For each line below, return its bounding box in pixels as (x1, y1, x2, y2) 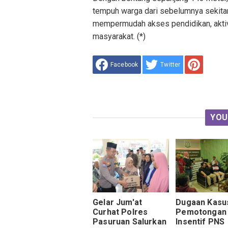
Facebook (110, 61, 138, 68)
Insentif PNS (176, 217, 225, 227)
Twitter (160, 61, 181, 68)
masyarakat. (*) (93, 32, 146, 41)
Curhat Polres (93, 207, 148, 217)
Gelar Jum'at (93, 197, 142, 208)
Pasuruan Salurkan (93, 217, 166, 227)
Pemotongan (176, 207, 226, 217)
